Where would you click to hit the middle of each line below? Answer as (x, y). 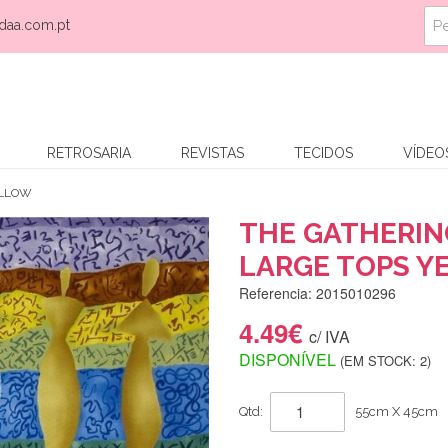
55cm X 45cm (396, 411)
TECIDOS (323, 152)
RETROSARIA (89, 152)
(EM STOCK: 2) (385, 360)
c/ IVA (329, 336)
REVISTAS (212, 152)
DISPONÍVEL (287, 359)
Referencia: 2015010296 (317, 292)
